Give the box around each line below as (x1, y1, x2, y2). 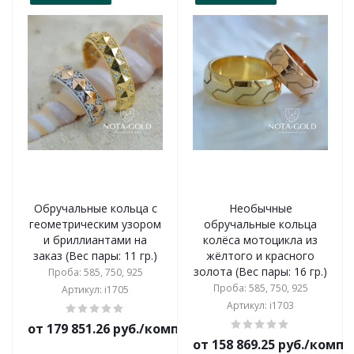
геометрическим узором (29, 217, 161, 232)
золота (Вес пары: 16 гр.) (194, 264, 327, 279)
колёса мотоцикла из (203, 232, 318, 247)
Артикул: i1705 (62, 283, 129, 296)
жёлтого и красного (206, 248, 314, 263)
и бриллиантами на (43, 232, 147, 247)
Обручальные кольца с (33, 201, 157, 216)
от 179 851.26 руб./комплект (28, 320, 211, 337)
